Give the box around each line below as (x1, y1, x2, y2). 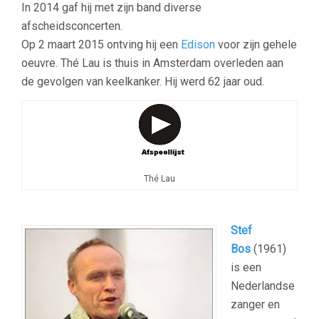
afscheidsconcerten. (21, 19, 122, 33)
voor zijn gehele (215, 38, 297, 52)
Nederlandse (231, 279, 295, 293)
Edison (181, 38, 215, 52)
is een (231, 261, 261, 275)
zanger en (231, 298, 280, 312)
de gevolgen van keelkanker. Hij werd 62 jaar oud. (21, 75, 264, 89)
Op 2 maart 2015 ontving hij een (21, 38, 181, 52)
